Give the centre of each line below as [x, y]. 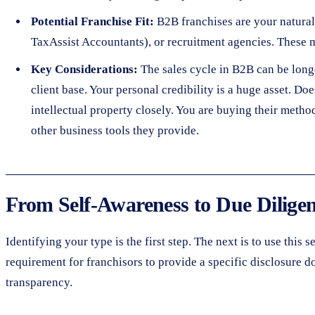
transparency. [39, 282]
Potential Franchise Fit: [92, 21]
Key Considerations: [84, 69]
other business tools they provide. [115, 130]
